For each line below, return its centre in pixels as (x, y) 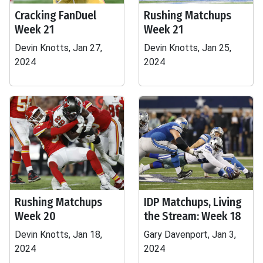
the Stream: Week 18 (193, 216)
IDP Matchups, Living (193, 202)
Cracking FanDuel (55, 15)
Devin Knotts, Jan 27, (58, 48)
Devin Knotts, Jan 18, (58, 235)
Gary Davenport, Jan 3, (190, 235)
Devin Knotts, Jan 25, (188, 48)
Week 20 (35, 216)
